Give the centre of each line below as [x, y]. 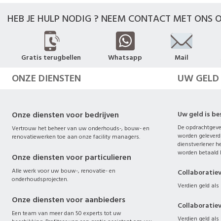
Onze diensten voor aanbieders [69, 200]
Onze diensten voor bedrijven [65, 115]
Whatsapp [125, 58]
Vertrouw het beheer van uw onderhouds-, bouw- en [81, 129]
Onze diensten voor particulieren [72, 157]
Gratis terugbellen [51, 58]
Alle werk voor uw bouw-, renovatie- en [64, 171]
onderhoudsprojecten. [40, 179]
